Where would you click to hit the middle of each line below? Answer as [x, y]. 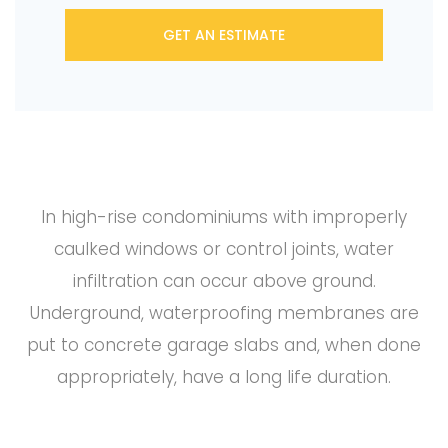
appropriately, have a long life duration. [224, 376]
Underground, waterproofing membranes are [224, 312]
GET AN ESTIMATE [224, 34]
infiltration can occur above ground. [224, 280]
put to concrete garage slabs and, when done [224, 344]
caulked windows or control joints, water [224, 248]
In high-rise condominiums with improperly [224, 216]
